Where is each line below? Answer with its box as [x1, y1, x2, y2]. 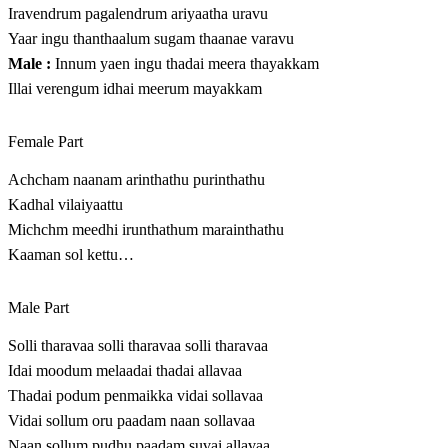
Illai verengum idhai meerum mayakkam [8, 80, 262, 98]
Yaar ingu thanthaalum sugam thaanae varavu [8, 30, 294, 48]
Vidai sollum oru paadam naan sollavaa [8, 412, 255, 430]
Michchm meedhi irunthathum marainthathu [8, 221, 284, 239]
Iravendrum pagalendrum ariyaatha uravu [8, 5, 268, 23]
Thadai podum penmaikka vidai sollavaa [8, 387, 263, 405]
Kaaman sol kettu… [8, 246, 134, 264]
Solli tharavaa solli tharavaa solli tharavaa [8, 337, 268, 355]
